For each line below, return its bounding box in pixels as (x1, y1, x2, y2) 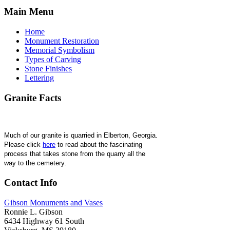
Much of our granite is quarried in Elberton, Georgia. (4, 131, 158, 140)
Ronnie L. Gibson (4, 207, 63, 216)
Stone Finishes (25, 64, 72, 73)
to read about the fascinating (55, 141, 142, 149)
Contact (4, 177, 37, 188)
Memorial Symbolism (25, 45, 94, 54)
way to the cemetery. (4, 159, 66, 167)
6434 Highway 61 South (4, 216, 84, 225)
